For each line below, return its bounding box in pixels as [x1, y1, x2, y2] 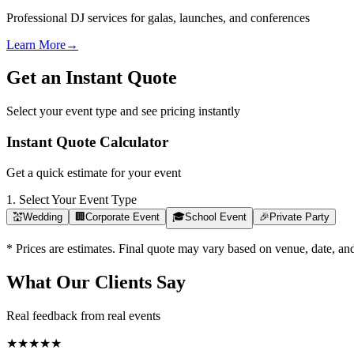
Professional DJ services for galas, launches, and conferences [6, 10, 310, 24]
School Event [185, 210, 247, 223]
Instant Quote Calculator [6, 134, 168, 151]
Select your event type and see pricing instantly [6, 104, 240, 119]
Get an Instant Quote [6, 67, 177, 88]
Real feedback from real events [6, 308, 160, 322]
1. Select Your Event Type [6, 192, 137, 206]
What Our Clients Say [6, 271, 186, 292]
